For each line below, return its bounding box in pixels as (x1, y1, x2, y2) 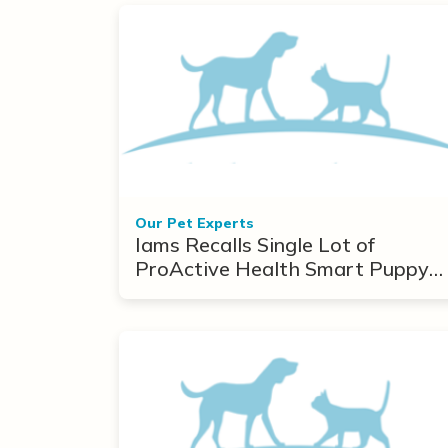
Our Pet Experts (135, 214, 254, 232)
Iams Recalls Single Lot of (135, 232, 375, 257)
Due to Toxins (135, 280, 264, 305)
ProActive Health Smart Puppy (135, 256, 429, 281)
